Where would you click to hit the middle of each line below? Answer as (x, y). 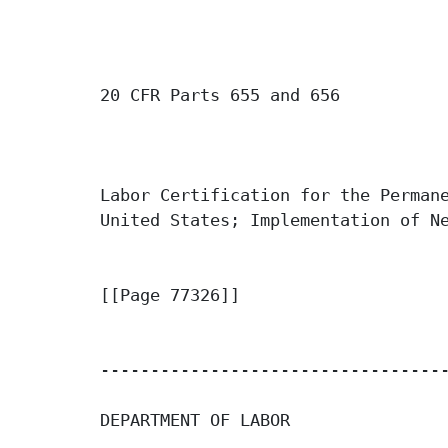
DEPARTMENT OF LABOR (195, 420)
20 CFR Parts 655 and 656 (220, 95)
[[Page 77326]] (170, 295)
